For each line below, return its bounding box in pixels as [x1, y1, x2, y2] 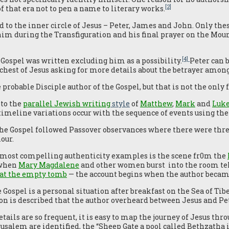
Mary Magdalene [18, 160, 79, 170]
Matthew [140, 99, 172, 108]
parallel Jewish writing [23, 99, 110, 108]
